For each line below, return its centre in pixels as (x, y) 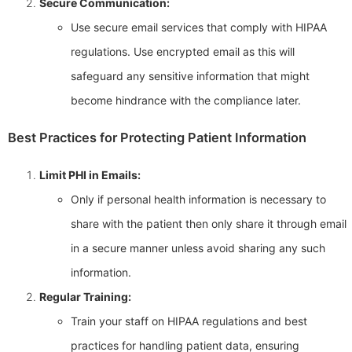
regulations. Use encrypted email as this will (183, 52)
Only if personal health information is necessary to (198, 199)
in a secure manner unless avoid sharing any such (198, 247)
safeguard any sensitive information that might (190, 76)
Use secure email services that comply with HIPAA (199, 27)
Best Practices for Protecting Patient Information (157, 137)
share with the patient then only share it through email (209, 223)
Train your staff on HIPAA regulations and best (189, 321)
